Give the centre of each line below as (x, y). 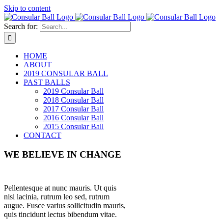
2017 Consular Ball (73, 109)
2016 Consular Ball (73, 118)
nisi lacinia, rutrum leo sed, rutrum (57, 197)
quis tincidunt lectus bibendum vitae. (60, 215)
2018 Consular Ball (73, 100)
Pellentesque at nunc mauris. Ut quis (60, 188)
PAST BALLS (47, 82)
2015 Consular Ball (73, 126)
